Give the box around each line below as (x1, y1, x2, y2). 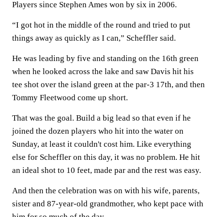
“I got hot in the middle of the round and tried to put (12, 20, 190, 30)
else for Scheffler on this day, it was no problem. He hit (12, 153, 200, 162)
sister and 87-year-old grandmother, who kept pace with (12, 199, 203, 208)
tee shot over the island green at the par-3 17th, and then (12, 80, 205, 89)
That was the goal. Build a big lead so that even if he (12, 113, 191, 123)
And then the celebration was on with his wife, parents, (12, 186, 200, 195)
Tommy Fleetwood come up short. (12, 93, 128, 102)
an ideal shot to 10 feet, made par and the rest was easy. (12, 166, 201, 175)
